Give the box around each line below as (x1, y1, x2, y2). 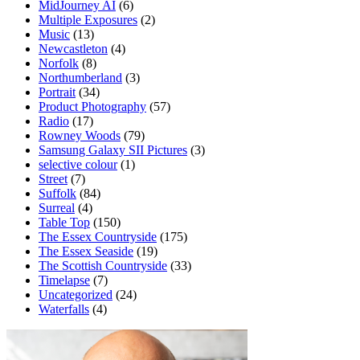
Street (39, 172, 67, 186)
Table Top (39, 215, 90, 230)
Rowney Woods (39, 129, 121, 143)
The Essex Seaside (39, 244, 133, 259)
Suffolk (39, 186, 76, 201)
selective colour (39, 157, 117, 172)
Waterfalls (39, 302, 89, 317)
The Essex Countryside (39, 230, 157, 244)
